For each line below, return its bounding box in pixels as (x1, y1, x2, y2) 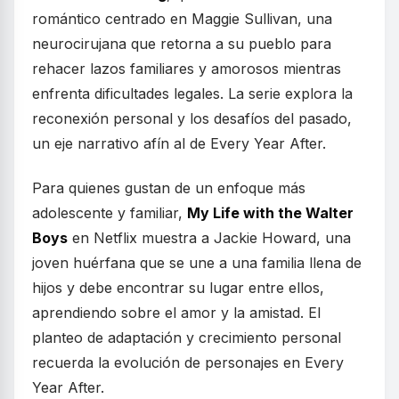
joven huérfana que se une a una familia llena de (32, 254, 362, 272)
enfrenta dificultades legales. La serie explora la (32, 85, 353, 102)
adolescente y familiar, (32, 204, 187, 222)
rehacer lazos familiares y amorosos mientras (32, 60, 341, 77)
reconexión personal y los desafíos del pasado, (32, 110, 352, 127)
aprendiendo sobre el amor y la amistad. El (32, 304, 321, 322)
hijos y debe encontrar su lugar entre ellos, (32, 279, 324, 297)
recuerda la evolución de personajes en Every (32, 354, 344, 371)
